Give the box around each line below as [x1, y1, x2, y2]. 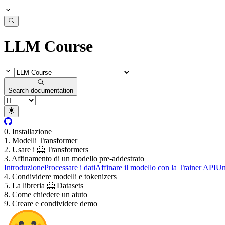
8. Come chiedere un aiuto [4, 190, 87, 199]
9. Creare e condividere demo [4, 199, 97, 208]
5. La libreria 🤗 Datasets [4, 181, 83, 190]
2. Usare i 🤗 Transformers [4, 145, 88, 154]
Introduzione [4, 163, 44, 172]
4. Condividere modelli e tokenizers [4, 172, 117, 181]
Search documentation [8, 87, 73, 95]
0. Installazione [4, 127, 52, 136]
